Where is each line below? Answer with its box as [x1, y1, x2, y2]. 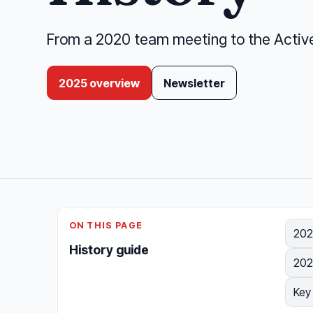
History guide [69, 242, 149, 258]
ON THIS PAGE [69, 220, 143, 231]
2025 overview [59, 75, 140, 90]
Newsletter [163, 75, 226, 90]
